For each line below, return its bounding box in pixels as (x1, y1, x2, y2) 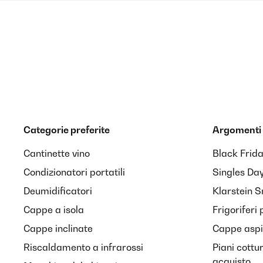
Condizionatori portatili (23, 166, 125, 178)
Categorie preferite (23, 124, 110, 136)
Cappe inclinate (23, 222, 93, 234)
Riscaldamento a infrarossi (23, 241, 143, 253)
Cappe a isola (23, 204, 84, 215)
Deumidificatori (23, 185, 92, 197)
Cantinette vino (23, 147, 90, 159)
